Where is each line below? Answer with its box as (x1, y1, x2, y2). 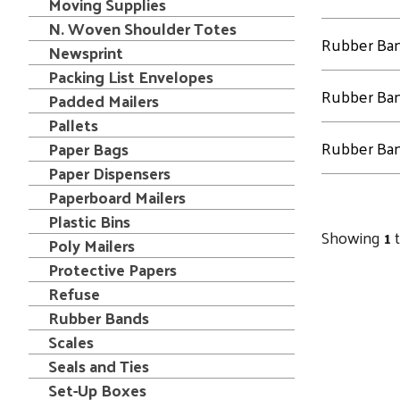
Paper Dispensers (48, 158, 171, 187)
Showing (321, 222, 384, 252)
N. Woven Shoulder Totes (48, 13, 237, 43)
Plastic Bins (48, 206, 130, 236)
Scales (48, 327, 94, 356)
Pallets (48, 110, 98, 139)
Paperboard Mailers (48, 182, 186, 212)
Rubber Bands (48, 303, 149, 332)
